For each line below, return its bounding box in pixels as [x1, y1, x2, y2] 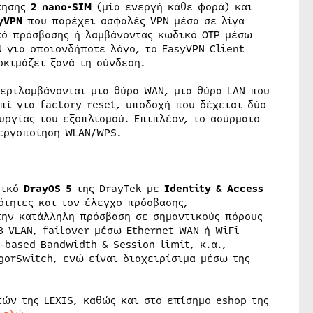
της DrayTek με [71, 181, 164, 197]
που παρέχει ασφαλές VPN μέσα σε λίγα [22, 13, 245, 29]
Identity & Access [163, 181, 263, 197]
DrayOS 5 [23, 181, 72, 197]
